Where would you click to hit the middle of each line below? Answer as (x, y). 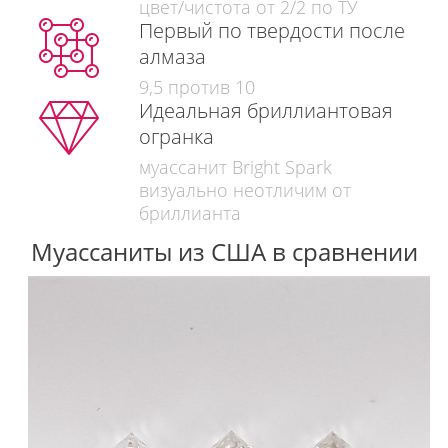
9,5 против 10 (196, 86)
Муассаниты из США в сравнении (224, 251)
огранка (176, 136)
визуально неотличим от (244, 189)
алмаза (172, 56)
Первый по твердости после (271, 30)
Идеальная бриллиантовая (265, 110)
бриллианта (189, 212)
